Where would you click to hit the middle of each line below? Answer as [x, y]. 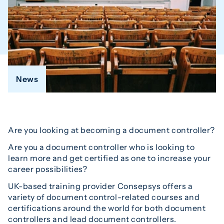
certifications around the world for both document [107, 208]
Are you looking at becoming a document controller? [112, 130]
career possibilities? [48, 169]
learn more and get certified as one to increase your [109, 158]
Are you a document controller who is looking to [101, 147]
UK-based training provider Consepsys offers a [100, 186]
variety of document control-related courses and [104, 197]
